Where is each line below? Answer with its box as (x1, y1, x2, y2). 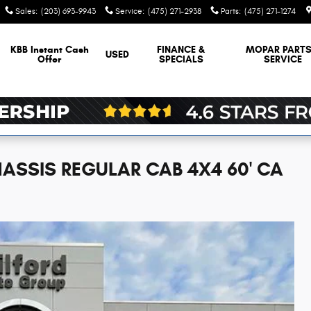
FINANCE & (157, 44, 205, 56)
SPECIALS (158, 53, 203, 65)
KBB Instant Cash (10, 44, 89, 56)
